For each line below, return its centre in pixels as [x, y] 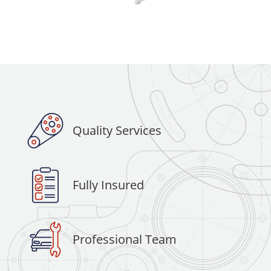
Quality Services [117, 131]
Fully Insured [108, 185]
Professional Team [124, 240]
